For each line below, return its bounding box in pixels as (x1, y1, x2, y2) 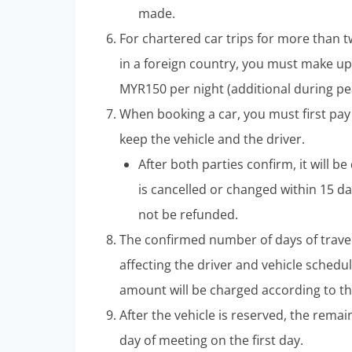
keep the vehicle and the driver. (119, 130, 305, 148)
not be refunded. (138, 205, 238, 223)
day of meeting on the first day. (119, 331, 303, 349)
